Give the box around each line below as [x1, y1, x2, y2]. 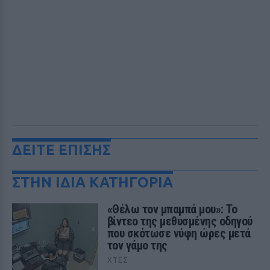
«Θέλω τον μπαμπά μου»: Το [107, 202, 237, 216]
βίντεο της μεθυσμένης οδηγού [107, 214, 253, 228]
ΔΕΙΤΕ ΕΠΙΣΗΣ [12, 142, 111, 158]
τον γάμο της [107, 238, 168, 253]
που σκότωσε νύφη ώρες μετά [107, 226, 251, 240]
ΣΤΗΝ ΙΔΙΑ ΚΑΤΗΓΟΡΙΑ [12, 174, 173, 190]
